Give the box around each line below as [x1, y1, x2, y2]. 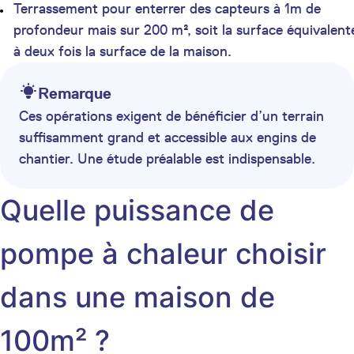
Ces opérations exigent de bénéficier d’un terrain [19, 107, 324, 125]
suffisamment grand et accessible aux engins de [19, 128, 316, 146]
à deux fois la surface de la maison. [13, 42, 232, 60]
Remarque [38, 83, 111, 103]
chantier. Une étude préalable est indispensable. [19, 149, 315, 168]
